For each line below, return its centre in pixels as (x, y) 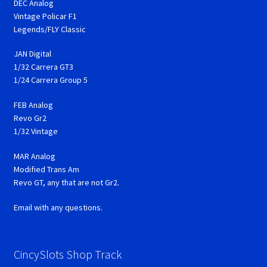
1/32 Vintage (35, 131)
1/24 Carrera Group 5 (50, 80)
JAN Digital (32, 54)
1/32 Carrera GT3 (43, 67)
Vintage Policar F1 (45, 16)
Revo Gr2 (30, 118)
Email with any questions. (58, 207)
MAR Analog (34, 156)
